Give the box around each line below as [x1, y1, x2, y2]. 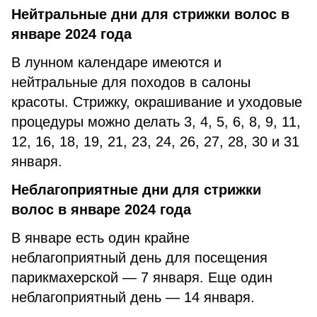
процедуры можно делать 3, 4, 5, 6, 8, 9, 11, [11, 114, 301, 129]
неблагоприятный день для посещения [11, 250, 267, 265]
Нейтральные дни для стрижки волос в [11, 6, 289, 22]
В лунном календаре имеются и [11, 54, 221, 70]
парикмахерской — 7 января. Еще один [11, 270, 272, 285]
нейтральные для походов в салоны [11, 74, 250, 90]
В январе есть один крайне [11, 230, 190, 246]
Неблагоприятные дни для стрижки [11, 182, 261, 197]
